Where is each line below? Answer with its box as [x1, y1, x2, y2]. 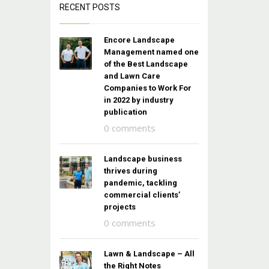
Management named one [103, 47, 199, 56]
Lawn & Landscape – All [103, 249, 195, 258]
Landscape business [103, 154, 182, 163]
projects [103, 202, 136, 211]
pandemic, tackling [103, 178, 177, 187]
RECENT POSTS [59, 2, 120, 12]
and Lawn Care [103, 71, 160, 80]
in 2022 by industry [103, 95, 174, 104]
